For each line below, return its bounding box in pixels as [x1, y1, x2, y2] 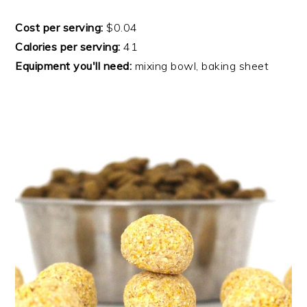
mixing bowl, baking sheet [132, 59, 269, 73]
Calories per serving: [15, 40, 121, 54]
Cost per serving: [15, 21, 103, 35]
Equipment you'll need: [15, 59, 132, 73]
